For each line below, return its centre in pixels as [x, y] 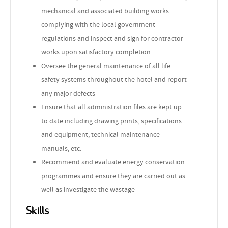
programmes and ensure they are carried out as [113, 175]
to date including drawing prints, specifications [111, 120]
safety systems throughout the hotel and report [114, 79]
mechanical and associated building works [105, 10]
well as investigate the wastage [88, 189]
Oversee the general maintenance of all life [106, 65]
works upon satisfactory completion [96, 52]
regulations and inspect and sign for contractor [112, 38]
